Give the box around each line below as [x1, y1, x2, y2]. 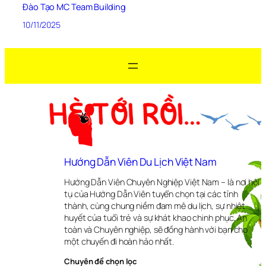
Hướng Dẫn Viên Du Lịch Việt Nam [64, 154, 217, 169]
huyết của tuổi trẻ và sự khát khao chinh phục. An [64, 211, 248, 223]
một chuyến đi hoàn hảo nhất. [64, 235, 175, 247]
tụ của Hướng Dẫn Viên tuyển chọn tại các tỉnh [64, 188, 238, 199]
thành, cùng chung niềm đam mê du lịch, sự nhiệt [64, 199, 246, 211]
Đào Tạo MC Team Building [23, 1, 126, 13]
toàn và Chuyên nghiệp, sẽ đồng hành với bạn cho [64, 223, 248, 235]
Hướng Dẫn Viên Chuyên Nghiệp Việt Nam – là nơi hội [64, 176, 259, 188]
